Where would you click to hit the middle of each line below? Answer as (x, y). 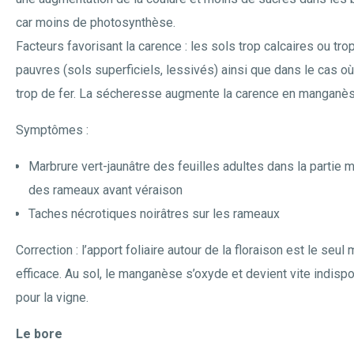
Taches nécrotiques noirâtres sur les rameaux (154, 214)
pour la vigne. (52, 298)
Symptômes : (52, 130)
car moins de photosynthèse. (96, 23)
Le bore (39, 334)
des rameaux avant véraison (105, 190)
